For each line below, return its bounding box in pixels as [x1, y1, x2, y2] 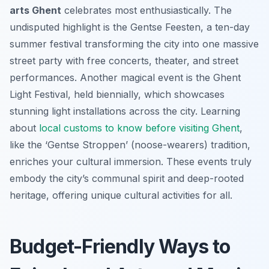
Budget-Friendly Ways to [10, 234, 231, 258]
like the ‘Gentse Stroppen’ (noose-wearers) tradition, [10, 138, 250, 151]
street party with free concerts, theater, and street [10, 54, 238, 67]
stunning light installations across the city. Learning [10, 104, 240, 117]
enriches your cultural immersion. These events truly [10, 155, 252, 168]
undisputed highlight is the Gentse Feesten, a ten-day [10, 20, 250, 33]
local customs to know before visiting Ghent [39, 121, 240, 134]
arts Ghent [10, 4, 61, 16]
